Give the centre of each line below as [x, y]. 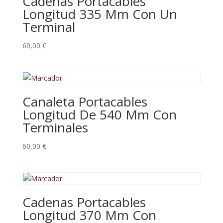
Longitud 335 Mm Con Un [100, 14]
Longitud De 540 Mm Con [99, 115]
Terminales [55, 128]
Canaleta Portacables [85, 102]
